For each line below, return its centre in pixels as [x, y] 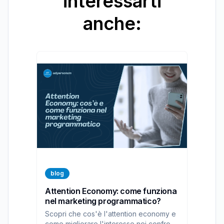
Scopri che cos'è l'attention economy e [110, 213]
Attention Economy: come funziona [111, 191]
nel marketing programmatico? [103, 201]
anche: [112, 23]
